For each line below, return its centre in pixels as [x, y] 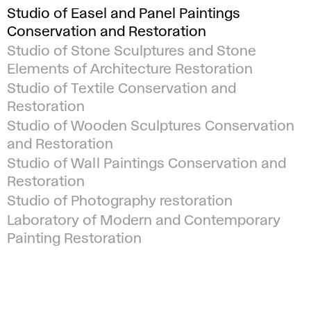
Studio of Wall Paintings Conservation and [146, 164]
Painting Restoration [74, 239]
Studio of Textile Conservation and [121, 89]
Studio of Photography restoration [120, 201]
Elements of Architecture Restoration [130, 69]
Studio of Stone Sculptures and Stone [132, 51]
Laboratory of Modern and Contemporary [144, 221]
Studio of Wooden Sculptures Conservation [151, 126]
